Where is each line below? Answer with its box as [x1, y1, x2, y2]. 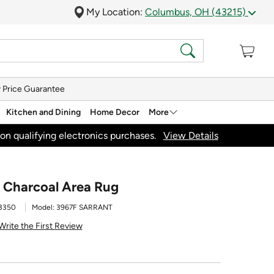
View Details [163, 129, 218, 141]
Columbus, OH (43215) [145, 6, 248, 18]
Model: [32, 203, 56, 212]
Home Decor [90, 106, 139, 117]
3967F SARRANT [56, 203, 113, 212]
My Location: [86, 6, 145, 18]
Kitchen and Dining [6, 106, 81, 117]
